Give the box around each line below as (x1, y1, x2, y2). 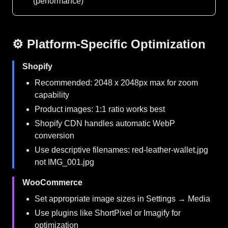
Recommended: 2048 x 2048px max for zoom (35, 78, 198, 87)
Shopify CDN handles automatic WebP (35, 119, 175, 128)
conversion (35, 131, 74, 140)
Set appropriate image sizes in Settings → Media (35, 194, 210, 203)
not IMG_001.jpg (35, 158, 94, 166)
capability (35, 91, 69, 99)
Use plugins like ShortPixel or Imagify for (35, 209, 181, 217)
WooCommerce (22, 178, 82, 187)
